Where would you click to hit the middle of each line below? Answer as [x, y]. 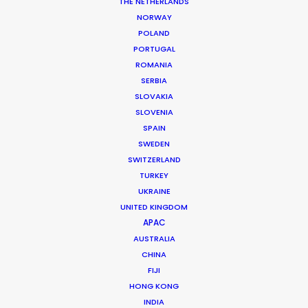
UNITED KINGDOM [154, 207]
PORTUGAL [154, 49]
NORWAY [154, 17]
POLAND [154, 33]
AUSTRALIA [154, 239]
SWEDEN [154, 144]
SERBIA [154, 80]
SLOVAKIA [154, 96]
